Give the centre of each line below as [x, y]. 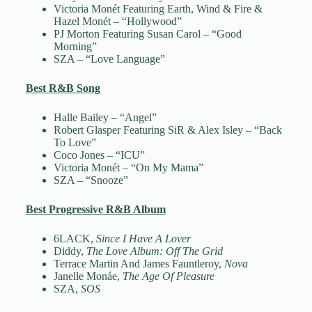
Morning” [75, 47]
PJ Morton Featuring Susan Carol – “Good [147, 34]
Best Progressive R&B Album [95, 210]
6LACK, [75, 239]
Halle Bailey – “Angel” [105, 118]
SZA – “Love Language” [109, 59]
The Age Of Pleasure [167, 276]
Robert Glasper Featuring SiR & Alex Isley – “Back [167, 130]
